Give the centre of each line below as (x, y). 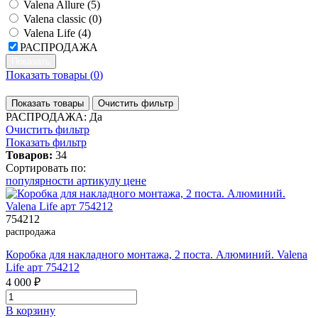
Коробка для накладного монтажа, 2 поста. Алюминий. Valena (157, 255)
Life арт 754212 (43, 268)
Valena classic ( (58, 19)
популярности (41, 181)
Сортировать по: (46, 168)
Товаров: (29, 155)
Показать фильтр (46, 143)
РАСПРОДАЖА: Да (54, 117)
